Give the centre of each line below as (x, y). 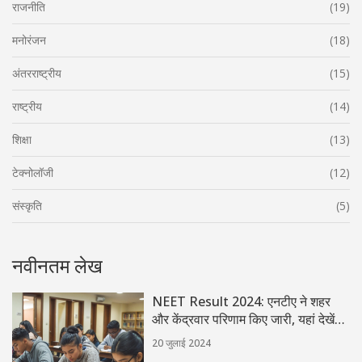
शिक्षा (22, 140)
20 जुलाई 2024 (182, 343)
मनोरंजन (29, 40)
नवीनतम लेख (57, 266)
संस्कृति (27, 206)
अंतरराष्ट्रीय (37, 74)
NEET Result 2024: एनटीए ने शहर (242, 302)
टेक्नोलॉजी (33, 173)
